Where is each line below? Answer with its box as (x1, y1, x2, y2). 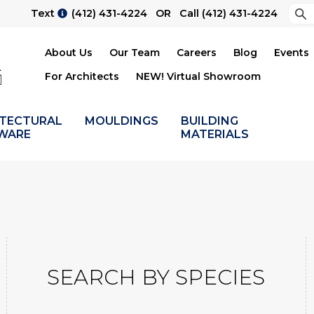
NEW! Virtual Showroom (136, 70, 261, 83)
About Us (45, 46, 93, 60)
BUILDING (181, 114, 238, 128)
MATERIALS (181, 127, 249, 141)
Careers (177, 46, 217, 60)
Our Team (109, 46, 160, 60)
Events (274, 46, 309, 60)
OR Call (147, 7, 202, 20)
